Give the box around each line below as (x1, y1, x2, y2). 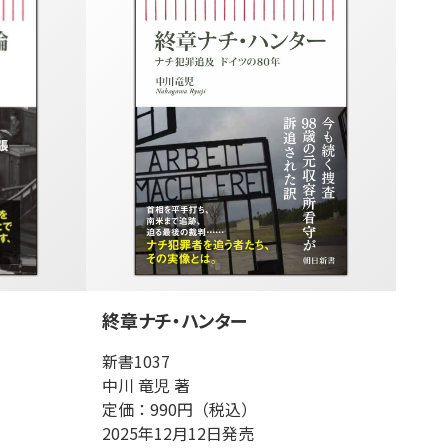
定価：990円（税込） (102, 397, 257, 421)
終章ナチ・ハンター (102, 307, 247, 333)
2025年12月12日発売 (102, 421, 254, 445)
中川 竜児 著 (102, 373, 190, 397)
